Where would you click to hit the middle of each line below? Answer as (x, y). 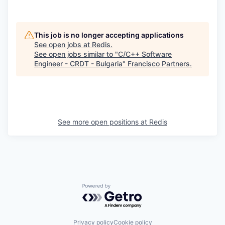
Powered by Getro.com (126, 188)
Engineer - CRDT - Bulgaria (78, 64)
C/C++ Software (145, 54)
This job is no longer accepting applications (109, 35)
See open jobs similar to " (76, 54)
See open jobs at (63, 44)
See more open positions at (103, 122)
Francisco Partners (159, 64)
